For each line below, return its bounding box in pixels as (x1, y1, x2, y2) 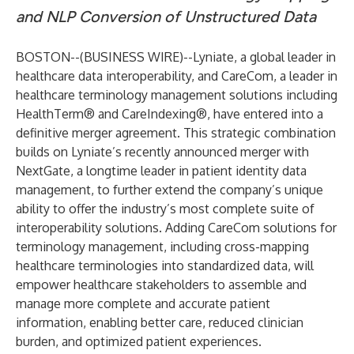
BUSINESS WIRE (84, 49, 179, 65)
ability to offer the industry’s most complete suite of (16, 201, 314, 217)
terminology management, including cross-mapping (16, 239, 309, 254)
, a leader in (273, 68, 337, 84)
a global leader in (240, 49, 336, 65)
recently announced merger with (125, 144, 309, 160)
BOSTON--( (16, 49, 84, 65)
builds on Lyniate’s (16, 144, 125, 160)
